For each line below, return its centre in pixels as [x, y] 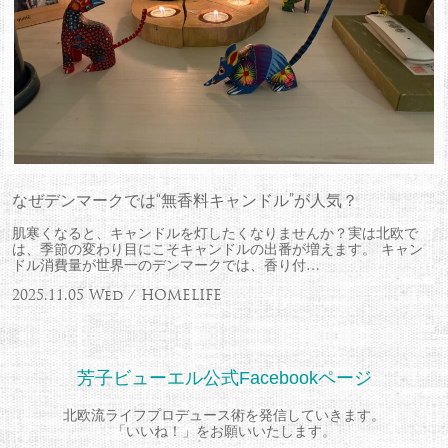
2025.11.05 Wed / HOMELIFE [116, 295]
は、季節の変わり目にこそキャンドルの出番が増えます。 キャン [217, 248]
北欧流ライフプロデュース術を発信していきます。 [224, 415]
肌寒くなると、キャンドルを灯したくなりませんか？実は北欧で [214, 232]
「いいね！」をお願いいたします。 [224, 431]
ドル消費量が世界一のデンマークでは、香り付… [165, 264]
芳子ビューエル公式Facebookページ [224, 377]
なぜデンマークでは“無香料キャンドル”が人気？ [185, 200]
